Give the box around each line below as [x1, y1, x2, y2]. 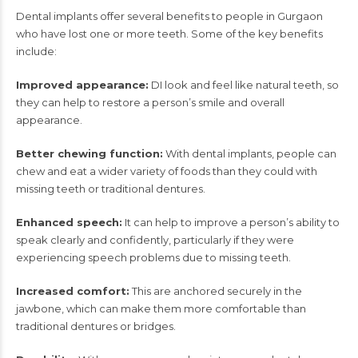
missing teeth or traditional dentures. [16, 181, 205, 195]
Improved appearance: [16, 78, 149, 91]
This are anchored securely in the [129, 284, 302, 297]
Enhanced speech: [16, 215, 122, 229]
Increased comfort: [16, 284, 129, 297]
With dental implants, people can [163, 146, 336, 160]
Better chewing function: [16, 146, 163, 160]
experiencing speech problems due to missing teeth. [16, 250, 291, 264]
